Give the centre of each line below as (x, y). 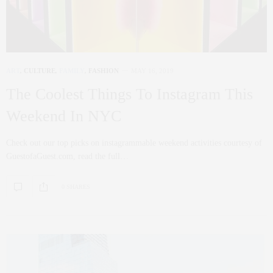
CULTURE (40, 71)
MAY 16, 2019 (152, 71)
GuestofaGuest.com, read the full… (67, 156)
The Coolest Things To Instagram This (129, 94)
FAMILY (72, 71)
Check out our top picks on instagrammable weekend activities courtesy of (134, 143)
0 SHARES (76, 186)
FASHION (104, 71)
